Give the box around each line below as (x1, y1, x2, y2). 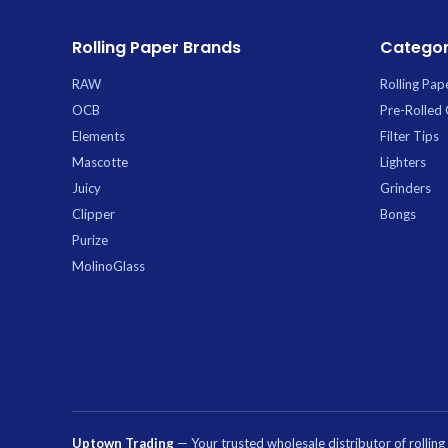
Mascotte (72, 153, 128, 170)
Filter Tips (379, 127, 439, 144)
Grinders (379, 179, 431, 196)
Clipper (72, 205, 115, 222)
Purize (72, 231, 108, 248)
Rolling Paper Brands (72, 35, 241, 59)
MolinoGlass (72, 257, 145, 274)
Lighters (379, 153, 426, 170)
